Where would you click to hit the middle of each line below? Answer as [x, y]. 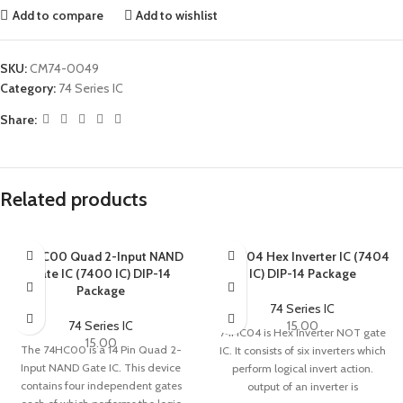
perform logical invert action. [302, 368]
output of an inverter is [302, 386]
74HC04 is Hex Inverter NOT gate [302, 332]
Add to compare [58, 15]
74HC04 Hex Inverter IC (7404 [302, 256]
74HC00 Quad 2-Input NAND [101, 256]
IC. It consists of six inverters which [302, 350]
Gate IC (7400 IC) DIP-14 [101, 273]
